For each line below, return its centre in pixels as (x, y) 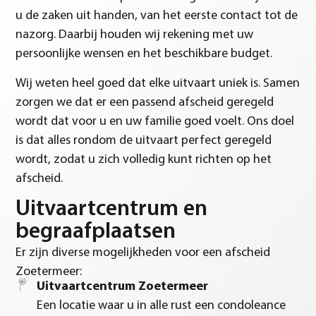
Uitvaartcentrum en (112, 210)
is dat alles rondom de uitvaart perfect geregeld (144, 140)
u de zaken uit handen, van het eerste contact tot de (157, 16)
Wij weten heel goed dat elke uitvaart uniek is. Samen (158, 83)
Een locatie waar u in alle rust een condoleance (162, 306)
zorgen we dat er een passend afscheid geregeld (145, 102)
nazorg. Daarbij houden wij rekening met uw (135, 35)
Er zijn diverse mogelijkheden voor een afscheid (143, 253)
